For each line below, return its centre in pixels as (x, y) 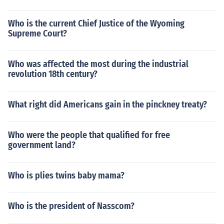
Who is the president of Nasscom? (71, 206)
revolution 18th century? (53, 74)
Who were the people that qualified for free (89, 135)
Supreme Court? (37, 33)
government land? (42, 145)
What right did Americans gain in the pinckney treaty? (107, 104)
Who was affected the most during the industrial (98, 64)
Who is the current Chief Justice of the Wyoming (96, 23)
